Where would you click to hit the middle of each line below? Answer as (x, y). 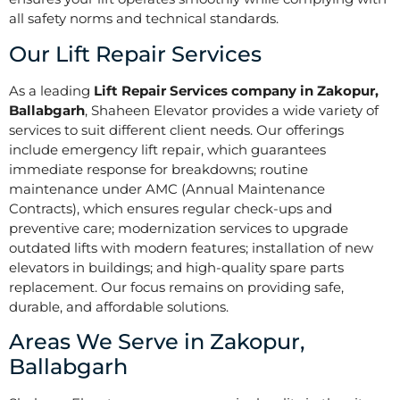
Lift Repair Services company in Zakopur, (236, 90)
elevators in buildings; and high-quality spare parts (176, 267)
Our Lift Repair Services (135, 54)
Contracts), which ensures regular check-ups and (171, 208)
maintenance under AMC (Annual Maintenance (167, 188)
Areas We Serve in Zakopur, (157, 342)
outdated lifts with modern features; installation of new (191, 247)
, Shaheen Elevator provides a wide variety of (232, 110)
